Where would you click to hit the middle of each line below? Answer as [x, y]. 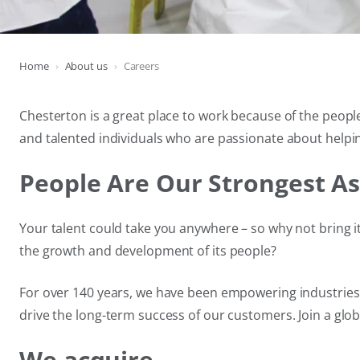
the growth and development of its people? [148, 251]
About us [86, 66]
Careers [141, 66]
